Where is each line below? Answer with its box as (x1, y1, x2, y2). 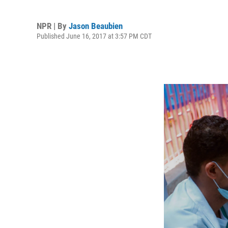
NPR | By (37, 20, 69, 31)
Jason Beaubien (69, 20, 123, 31)
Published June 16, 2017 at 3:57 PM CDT (37, 32, 152, 40)
